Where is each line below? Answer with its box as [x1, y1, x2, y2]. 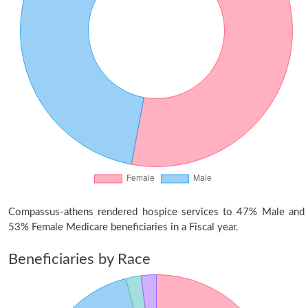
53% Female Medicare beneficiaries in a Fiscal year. [8, 222, 239, 232]
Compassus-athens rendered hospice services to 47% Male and [8, 207, 305, 217]
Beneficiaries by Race [8, 252, 151, 267]
